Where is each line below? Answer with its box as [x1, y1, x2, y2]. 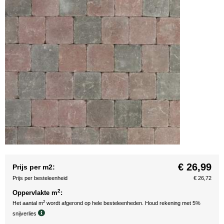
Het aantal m [12, 200, 43, 206]
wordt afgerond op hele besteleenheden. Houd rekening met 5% [45, 200, 200, 206]
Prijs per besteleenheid [12, 175, 67, 181]
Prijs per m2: [12, 163, 55, 171]
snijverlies [12, 210, 38, 216]
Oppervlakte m [12, 189, 57, 196]
